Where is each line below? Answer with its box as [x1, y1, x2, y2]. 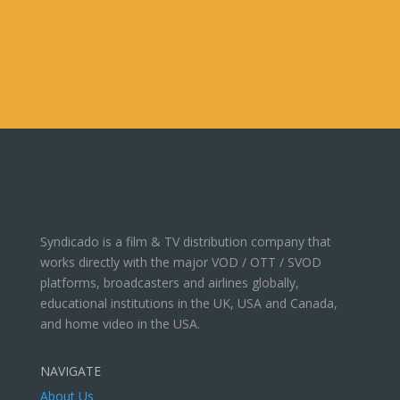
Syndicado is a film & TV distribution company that [39, 233, 331, 250]
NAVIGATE [39, 362, 101, 379]
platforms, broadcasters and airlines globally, [39, 274, 299, 291]
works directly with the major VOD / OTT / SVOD [39, 254, 321, 271]
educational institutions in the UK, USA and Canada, [39, 295, 337, 312]
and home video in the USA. [39, 315, 200, 332]
